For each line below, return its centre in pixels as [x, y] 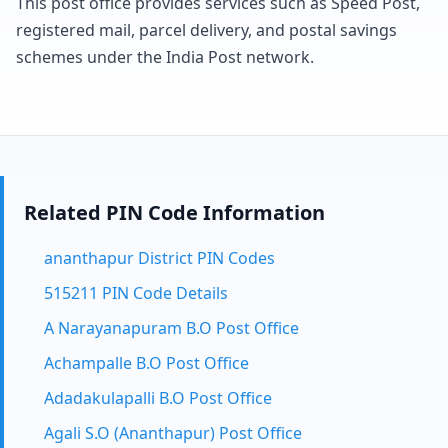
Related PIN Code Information [174, 212]
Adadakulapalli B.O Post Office [158, 398]
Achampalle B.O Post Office [146, 363]
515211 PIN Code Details [136, 293]
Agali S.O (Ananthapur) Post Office [173, 433]
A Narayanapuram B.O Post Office [171, 328]
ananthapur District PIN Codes [159, 258]
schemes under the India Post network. [165, 57]
